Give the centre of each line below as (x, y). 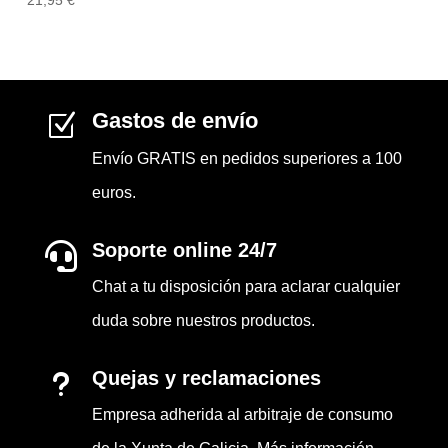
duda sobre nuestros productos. (203, 320)
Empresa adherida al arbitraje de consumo (242, 414)
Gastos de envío (174, 120)
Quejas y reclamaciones (206, 377)
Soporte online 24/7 (184, 249)
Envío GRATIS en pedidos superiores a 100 (246, 158)
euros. (113, 192)
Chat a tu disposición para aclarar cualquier (245, 286)
